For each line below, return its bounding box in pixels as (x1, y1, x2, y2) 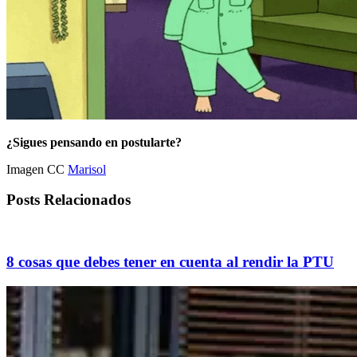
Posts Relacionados (6, 191, 131, 209)
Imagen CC (6, 162, 68, 176)
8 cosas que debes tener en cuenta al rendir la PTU (6, 253, 334, 270)
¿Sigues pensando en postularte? (6, 135, 182, 149)
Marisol (68, 162, 106, 176)
